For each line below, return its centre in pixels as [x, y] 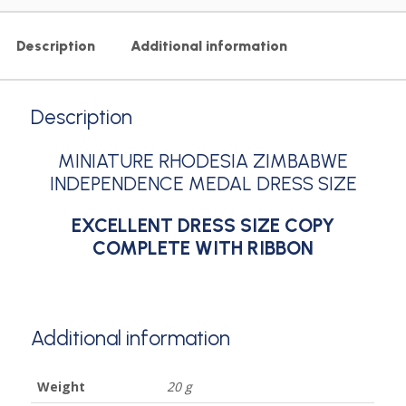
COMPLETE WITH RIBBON [203, 248]
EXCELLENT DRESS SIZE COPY [203, 226]
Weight [62, 387]
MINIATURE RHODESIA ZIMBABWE [203, 161]
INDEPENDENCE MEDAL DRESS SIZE [203, 184]
